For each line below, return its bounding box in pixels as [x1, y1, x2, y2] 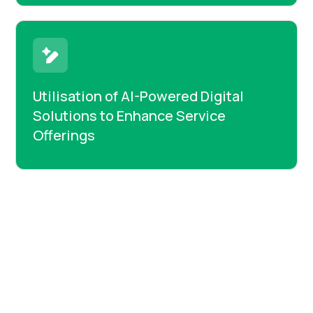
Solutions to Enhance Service [33, 106, 226, 126]
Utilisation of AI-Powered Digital [33, 87, 245, 106]
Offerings [33, 126, 96, 145]
